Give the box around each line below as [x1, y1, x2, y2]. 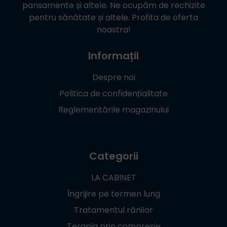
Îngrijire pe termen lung [67, 187, 160, 200]
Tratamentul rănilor [74, 204, 153, 216]
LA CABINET [91, 171, 136, 183]
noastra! [96, 23, 131, 35]
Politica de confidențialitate [59, 87, 168, 99]
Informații [88, 48, 139, 63]
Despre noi [92, 71, 135, 83]
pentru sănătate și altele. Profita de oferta [29, 11, 198, 23]
